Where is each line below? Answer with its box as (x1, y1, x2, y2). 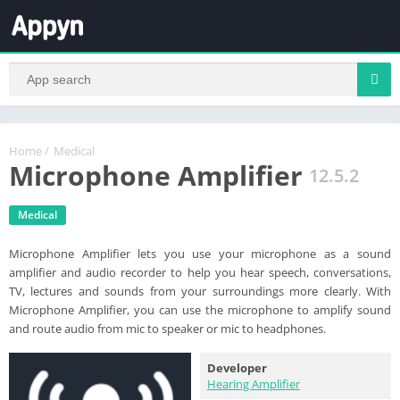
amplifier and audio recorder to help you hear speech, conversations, (9, 263, 391, 280)
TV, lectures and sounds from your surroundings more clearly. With (9, 282, 391, 299)
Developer (207, 359, 267, 376)
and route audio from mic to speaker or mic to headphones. (9, 320, 326, 337)
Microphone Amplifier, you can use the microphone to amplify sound (9, 301, 391, 318)
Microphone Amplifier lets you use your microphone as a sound (9, 245, 391, 262)
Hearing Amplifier (207, 375, 300, 392)
